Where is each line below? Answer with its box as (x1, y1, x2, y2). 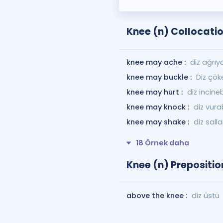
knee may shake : (126, 117, 191, 127)
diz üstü (191, 190, 220, 201)
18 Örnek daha (135, 138, 189, 148)
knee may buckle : (126, 72, 194, 82)
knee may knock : (126, 102, 191, 112)
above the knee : (126, 190, 189, 201)
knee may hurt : (126, 87, 185, 97)
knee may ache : (126, 57, 188, 67)
